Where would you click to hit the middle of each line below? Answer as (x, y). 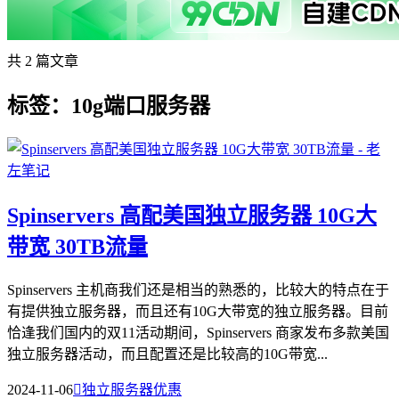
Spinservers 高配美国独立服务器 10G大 (192, 215)
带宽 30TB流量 (77, 246)
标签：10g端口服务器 (109, 106)
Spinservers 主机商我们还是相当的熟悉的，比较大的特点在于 (198, 289)
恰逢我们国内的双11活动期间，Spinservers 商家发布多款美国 (198, 332)
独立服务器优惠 (132, 389)
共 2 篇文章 (43, 61)
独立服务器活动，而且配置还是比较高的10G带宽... (167, 354)
